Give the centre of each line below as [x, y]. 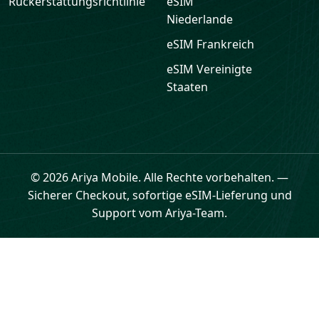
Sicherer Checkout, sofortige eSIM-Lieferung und [159, 195]
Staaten [187, 87]
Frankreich [225, 44]
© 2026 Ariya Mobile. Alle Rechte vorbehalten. [152, 177]
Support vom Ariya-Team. [159, 213]
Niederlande [200, 19]
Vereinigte [224, 69]
